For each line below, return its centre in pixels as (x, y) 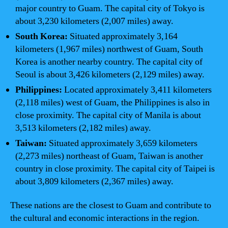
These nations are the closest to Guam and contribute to (111, 205)
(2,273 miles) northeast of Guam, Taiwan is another (109, 156)
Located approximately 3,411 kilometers (137, 90)
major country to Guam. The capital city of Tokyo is (110, 8)
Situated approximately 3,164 (123, 36)
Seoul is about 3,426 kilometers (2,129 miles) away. (110, 74)
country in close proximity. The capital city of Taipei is (115, 168)
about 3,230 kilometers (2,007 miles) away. (94, 21)
